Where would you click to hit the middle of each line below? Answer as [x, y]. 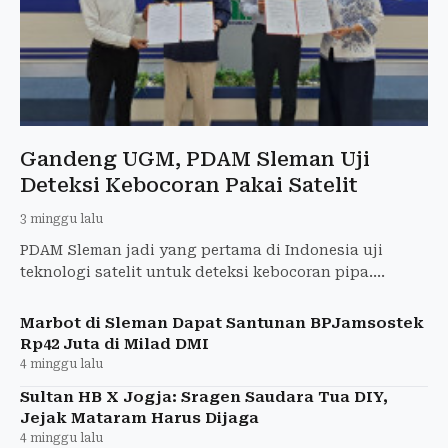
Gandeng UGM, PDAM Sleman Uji [195, 158]
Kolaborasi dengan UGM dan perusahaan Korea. [198, 293]
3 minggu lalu [61, 218]
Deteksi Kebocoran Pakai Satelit [189, 184]
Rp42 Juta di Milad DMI [114, 343]
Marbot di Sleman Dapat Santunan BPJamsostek [222, 322]
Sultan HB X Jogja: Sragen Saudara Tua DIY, [204, 396]
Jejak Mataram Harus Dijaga [139, 417]
